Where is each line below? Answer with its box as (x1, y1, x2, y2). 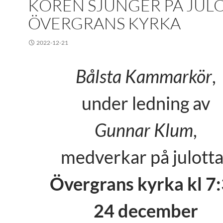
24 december (94, 200, 198, 222)
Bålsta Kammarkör (76, 65, 212, 87)
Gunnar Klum (95, 119, 193, 141)
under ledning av (82, 92, 210, 114)
